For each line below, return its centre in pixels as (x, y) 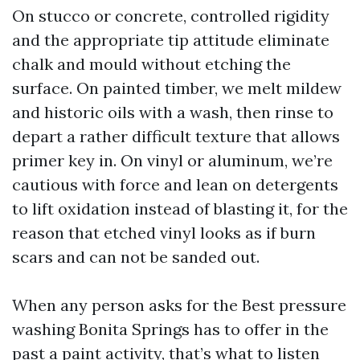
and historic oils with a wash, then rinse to (173, 112)
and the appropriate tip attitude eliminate (171, 40)
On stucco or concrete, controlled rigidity (171, 16)
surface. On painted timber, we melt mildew (177, 88)
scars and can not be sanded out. (136, 257)
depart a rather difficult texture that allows (176, 136)
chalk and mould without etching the (151, 64)
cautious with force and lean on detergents (175, 184)
